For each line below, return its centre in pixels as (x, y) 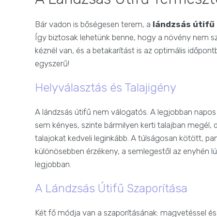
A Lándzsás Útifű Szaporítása (111, 189)
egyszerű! (52, 64)
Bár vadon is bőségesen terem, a (94, 24)
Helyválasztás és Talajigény (106, 88)
